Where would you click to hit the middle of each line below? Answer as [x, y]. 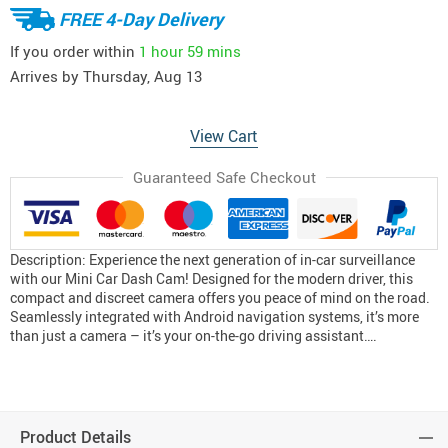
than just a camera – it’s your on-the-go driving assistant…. [193, 336]
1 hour [161, 50]
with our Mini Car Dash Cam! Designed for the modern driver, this [211, 279]
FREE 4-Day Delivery [141, 18]
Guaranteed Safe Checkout [224, 177]
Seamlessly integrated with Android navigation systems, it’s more [214, 317]
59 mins [214, 50]
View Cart [224, 136]
